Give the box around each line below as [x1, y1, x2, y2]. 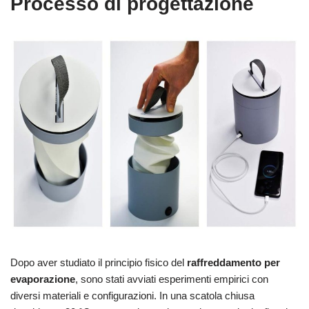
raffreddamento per [187, 257, 280, 269]
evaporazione [10, 273, 75, 286]
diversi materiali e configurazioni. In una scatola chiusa [10, 290, 255, 302]
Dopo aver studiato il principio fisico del [10, 257, 187, 269]
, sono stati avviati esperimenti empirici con [75, 273, 268, 286]
